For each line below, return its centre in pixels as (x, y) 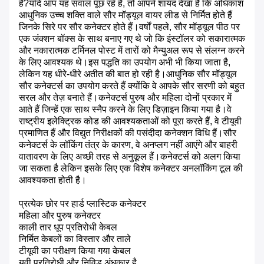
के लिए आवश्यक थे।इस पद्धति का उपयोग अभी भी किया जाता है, (125, 62)
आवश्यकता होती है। (53, 180)
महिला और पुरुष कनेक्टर (60, 216)
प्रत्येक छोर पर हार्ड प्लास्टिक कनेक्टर (82, 204)
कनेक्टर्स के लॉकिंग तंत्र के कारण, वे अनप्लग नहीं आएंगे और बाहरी (128, 145)
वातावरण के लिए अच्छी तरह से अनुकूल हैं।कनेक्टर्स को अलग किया (130, 157)
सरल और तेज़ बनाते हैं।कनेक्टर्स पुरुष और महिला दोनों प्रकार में (125, 98)
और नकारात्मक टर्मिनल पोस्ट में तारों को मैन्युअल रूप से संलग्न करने (132, 51)
